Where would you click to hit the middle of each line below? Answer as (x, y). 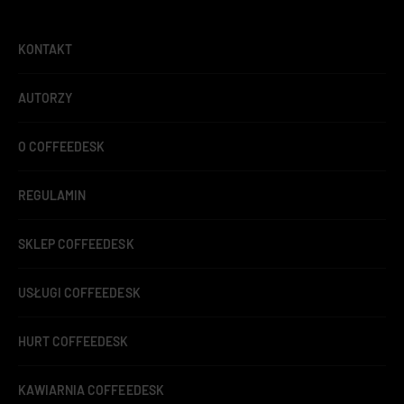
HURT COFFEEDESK (73, 342)
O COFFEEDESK (62, 147)
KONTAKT (46, 50)
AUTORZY (46, 98)
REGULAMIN (52, 196)
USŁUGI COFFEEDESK (79, 293)
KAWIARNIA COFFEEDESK (91, 390)
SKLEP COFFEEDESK (76, 244)
